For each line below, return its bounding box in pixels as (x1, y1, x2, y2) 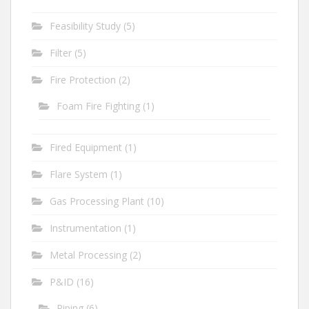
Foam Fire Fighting (57, 99, 140, 112)
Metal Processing (50, 248, 127, 261)
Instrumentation (50, 221, 121, 235)
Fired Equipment (50, 140, 122, 154)
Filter (50, 46, 72, 59)
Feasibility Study (50, 19, 121, 32)
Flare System (50, 167, 108, 181)
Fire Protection (50, 72, 116, 86)
